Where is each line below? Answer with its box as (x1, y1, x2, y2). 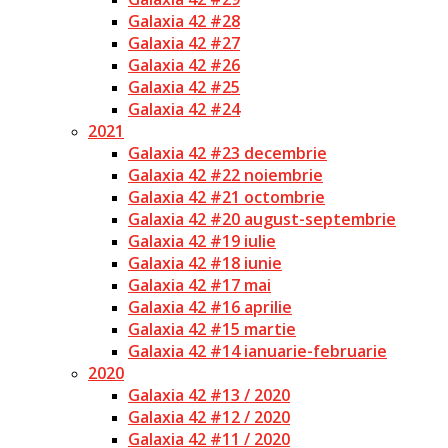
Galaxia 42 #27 (128, 32, 240, 54)
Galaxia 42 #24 (128, 98, 240, 120)
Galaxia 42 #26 (128, 54, 240, 76)
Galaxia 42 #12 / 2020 (128, 406, 290, 428)
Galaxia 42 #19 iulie (128, 230, 276, 252)
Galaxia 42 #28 (128, 10, 240, 32)
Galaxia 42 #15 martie (128, 318, 296, 340)
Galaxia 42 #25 (128, 76, 240, 98)
